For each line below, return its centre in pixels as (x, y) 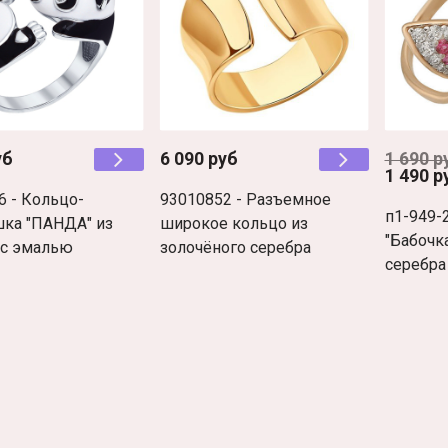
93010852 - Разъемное (245, 199)
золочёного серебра (235, 247)
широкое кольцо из (233, 223)
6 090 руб (198, 158)
